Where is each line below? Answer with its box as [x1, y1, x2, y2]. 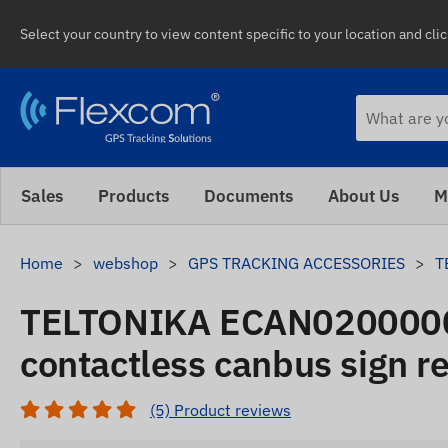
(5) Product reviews [150, 400, 291, 420]
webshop [93, 253, 158, 273]
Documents [204, 184, 293, 207]
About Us [328, 184, 399, 207]
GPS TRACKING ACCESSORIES [188, 253, 405, 273]
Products [98, 184, 169, 207]
